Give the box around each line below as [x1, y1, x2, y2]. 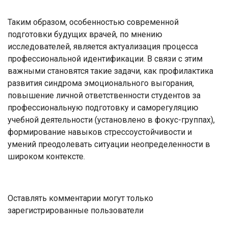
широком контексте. [8, 151, 85, 161]
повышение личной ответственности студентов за [8, 90, 201, 100]
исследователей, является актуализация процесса [8, 41, 198, 51]
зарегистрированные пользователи [8, 205, 144, 215]
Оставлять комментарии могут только [8, 193, 153, 203]
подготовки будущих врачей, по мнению [8, 29, 162, 39]
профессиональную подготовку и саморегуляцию [8, 102, 198, 112]
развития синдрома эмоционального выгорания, [8, 78, 194, 88]
